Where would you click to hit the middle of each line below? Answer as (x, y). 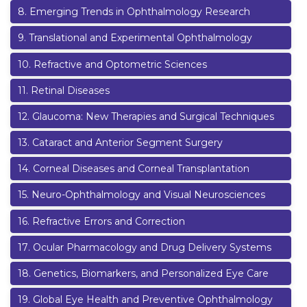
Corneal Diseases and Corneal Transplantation (141, 169)
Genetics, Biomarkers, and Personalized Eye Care (151, 273)
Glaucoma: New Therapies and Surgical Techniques (153, 116)
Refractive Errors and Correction (109, 221)
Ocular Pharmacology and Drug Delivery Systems (152, 247)
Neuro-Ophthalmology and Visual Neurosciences (148, 195)
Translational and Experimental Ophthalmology (140, 38)
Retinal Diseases (70, 90)
